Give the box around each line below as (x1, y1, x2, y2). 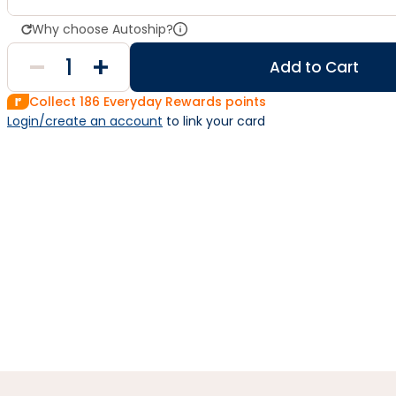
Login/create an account (7, 112, 163, 130)
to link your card (163, 112, 265, 130)
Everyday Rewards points (100, 93, 266, 110)
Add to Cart (270, 57, 359, 78)
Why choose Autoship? (32, 20, 173, 38)
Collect (29, 93, 80, 110)
